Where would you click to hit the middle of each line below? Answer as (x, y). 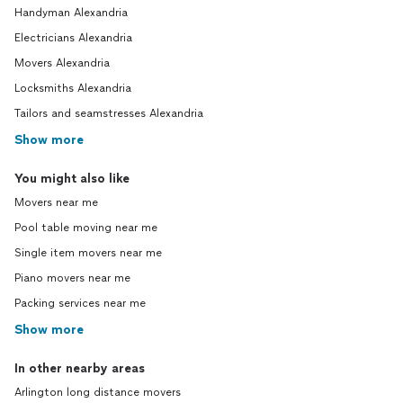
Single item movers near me (88, 253)
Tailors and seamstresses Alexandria (109, 113)
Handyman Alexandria (71, 13)
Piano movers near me (72, 278)
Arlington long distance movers (98, 392)
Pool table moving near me (86, 228)
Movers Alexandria (62, 63)
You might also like (72, 179)
